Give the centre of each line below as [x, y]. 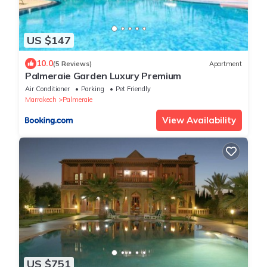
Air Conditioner [47, 89]
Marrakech [41, 100]
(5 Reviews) [72, 63]
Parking [93, 89]
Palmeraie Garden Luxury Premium [103, 76]
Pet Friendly [133, 89]
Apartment [226, 63]
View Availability [199, 120]
